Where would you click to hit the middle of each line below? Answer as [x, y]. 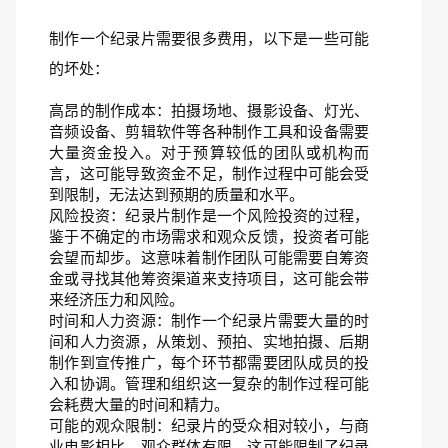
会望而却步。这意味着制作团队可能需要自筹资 [209, 257]
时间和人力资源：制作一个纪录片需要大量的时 [209, 320]
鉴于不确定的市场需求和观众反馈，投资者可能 [209, 236]
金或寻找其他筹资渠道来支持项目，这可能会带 [209, 278]
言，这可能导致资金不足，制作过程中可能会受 [209, 173]
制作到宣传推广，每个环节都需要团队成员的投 [209, 362]
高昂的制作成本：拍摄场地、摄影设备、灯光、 [209, 110]
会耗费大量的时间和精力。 [139, 404]
